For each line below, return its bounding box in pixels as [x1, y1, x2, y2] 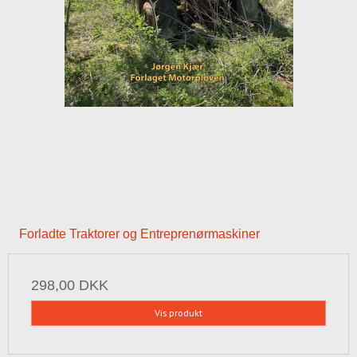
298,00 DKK [31, 277, 108, 294]
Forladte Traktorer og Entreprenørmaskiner [19, 227, 260, 241]
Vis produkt [155, 307, 202, 320]
